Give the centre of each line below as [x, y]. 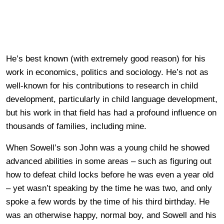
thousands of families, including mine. [76, 126]
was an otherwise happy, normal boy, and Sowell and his [111, 215]
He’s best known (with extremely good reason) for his [106, 59]
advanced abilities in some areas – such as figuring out [109, 161]
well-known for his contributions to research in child [102, 86]
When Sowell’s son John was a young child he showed [108, 148]
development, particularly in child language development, [112, 99]
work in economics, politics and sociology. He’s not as [107, 72]
